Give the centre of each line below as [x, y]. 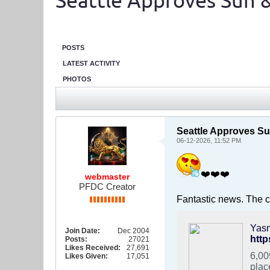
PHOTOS [77, 79]
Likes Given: [86, 256]
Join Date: [83, 231]
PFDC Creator [107, 187]
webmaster [107, 177]
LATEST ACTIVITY [91, 63]
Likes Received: [93, 248]
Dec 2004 [133, 231]
